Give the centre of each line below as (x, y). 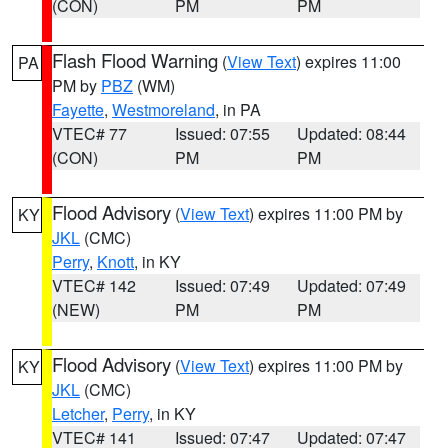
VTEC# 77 (89, 133)
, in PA (238, 109)
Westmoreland (163, 109)
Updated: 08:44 (352, 133)
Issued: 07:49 (222, 285)
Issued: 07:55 (222, 133)
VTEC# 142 (94, 285)
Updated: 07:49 (352, 285)
